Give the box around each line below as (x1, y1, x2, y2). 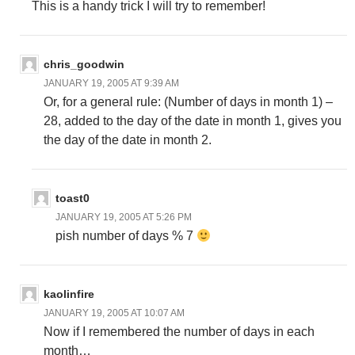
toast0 (55, 192, 90, 205)
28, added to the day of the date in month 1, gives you (44, 114, 342, 128)
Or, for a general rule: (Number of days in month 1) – (44, 95, 333, 109)
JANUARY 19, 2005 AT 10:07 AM (44, 307, 185, 319)
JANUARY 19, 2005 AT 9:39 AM (44, 78, 179, 90)
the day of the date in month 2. (44, 133, 212, 147)
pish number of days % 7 (55, 229, 197, 243)
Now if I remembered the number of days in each (44, 325, 315, 339)
